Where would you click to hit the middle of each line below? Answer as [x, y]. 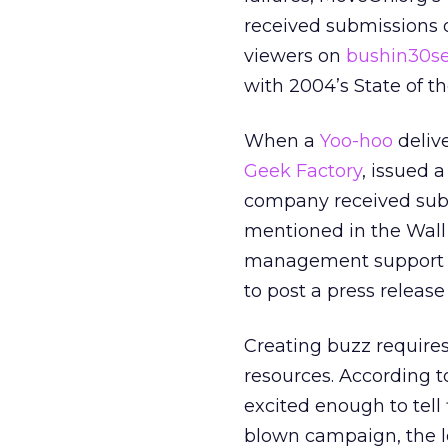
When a [282, 141]
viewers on [295, 56]
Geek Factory [303, 171]
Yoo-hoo [356, 141]
